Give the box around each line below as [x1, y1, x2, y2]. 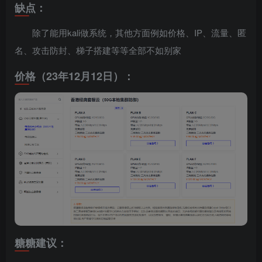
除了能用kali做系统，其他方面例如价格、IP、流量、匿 [32, 26, 246, 39]
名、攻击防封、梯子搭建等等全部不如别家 [15, 44, 181, 57]
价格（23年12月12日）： [15, 68, 134, 84]
